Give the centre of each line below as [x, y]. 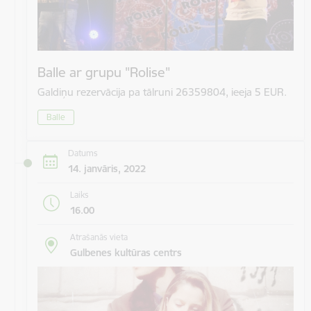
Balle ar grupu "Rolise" [104, 73]
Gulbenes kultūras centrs [126, 252]
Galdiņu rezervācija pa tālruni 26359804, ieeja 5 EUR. [162, 92]
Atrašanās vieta [99, 237]
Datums [83, 153]
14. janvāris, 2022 [107, 169]
